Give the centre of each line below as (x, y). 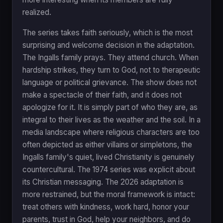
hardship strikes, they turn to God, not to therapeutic (111, 70)
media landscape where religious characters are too (111, 132)
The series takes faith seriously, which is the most (108, 32)
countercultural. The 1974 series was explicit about (109, 169)
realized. (37, 12)
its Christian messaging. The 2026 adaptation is (103, 182)
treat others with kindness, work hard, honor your (106, 207)
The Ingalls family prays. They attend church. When (111, 57)
